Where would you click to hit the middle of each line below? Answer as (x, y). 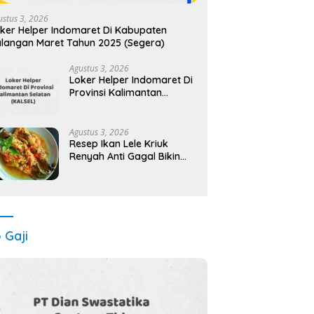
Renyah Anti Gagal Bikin (125, 156)
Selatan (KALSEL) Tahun (125, 105)
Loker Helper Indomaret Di (131, 80)
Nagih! (84, 169)
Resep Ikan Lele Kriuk (119, 143)
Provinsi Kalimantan (116, 92)
